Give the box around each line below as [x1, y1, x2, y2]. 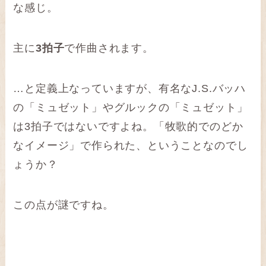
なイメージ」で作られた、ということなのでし [13, 139, 248, 151]
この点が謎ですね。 [13, 198, 114, 211]
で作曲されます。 [64, 42, 154, 54]
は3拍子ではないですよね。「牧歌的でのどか [13, 120, 243, 132]
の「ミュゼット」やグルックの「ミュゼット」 [13, 101, 248, 113]
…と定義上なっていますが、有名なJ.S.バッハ [13, 82, 246, 94]
